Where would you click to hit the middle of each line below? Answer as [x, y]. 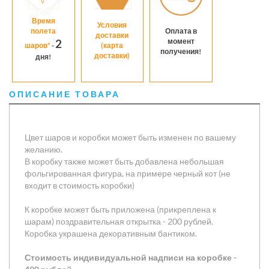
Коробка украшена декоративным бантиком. [112, 234]
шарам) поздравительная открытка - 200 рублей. [119, 222]
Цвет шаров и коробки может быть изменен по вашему [130, 138]
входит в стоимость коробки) [80, 186]
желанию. [44, 150]
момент [181, 41]
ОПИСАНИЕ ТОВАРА [65, 94]
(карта [112, 45]
